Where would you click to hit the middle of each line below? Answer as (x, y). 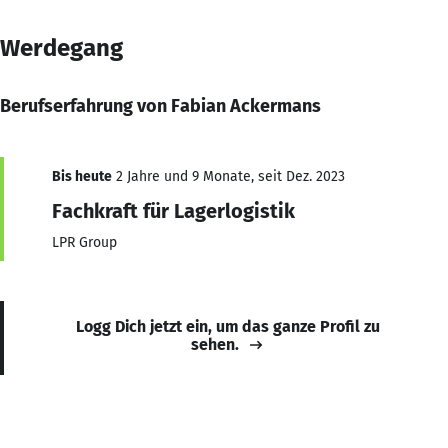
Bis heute (82, 176)
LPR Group (84, 242)
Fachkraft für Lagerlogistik (173, 210)
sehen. (215, 344)
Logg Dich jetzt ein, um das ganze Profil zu (228, 326)
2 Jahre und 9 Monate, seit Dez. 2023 (228, 176)
